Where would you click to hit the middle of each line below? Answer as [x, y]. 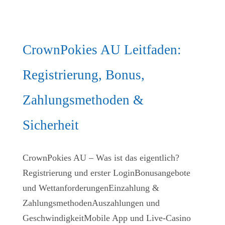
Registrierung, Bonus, [84, 75]
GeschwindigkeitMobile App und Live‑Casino [107, 218]
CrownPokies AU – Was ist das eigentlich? [101, 157]
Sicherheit [51, 125]
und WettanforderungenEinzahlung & [91, 188]
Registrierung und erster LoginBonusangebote [106, 173]
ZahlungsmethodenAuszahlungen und [91, 203]
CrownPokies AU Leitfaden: [102, 49]
